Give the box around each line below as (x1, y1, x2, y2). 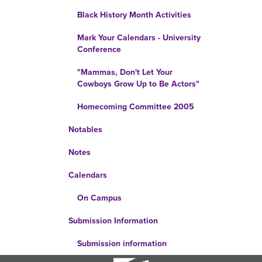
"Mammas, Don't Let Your (77, 67, 173, 77)
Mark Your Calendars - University (77, 33, 201, 43)
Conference (77, 44, 121, 54)
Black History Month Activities (77, 10, 191, 20)
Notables (68, 125, 102, 135)
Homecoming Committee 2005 (77, 102, 194, 112)
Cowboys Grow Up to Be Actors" (77, 79, 199, 89)
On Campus (77, 193, 122, 203)
